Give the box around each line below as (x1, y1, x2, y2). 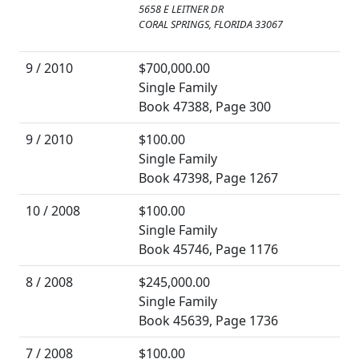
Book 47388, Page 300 (139, 98, 271, 116)
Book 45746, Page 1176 (139, 240, 278, 259)
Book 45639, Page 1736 (139, 312, 278, 330)
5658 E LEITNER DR (139, 2, 224, 17)
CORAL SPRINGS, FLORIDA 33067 (139, 17, 283, 32)
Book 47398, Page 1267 (139, 169, 278, 188)
